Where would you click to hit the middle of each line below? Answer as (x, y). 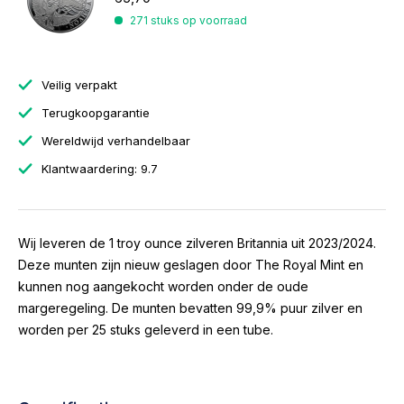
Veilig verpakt (78, 85)
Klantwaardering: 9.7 (98, 169)
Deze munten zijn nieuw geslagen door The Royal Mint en (191, 265)
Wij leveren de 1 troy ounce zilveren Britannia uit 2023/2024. (197, 243)
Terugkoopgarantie (94, 113)
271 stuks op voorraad (188, 20)
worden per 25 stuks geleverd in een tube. (146, 330)
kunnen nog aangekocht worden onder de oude (163, 286)
